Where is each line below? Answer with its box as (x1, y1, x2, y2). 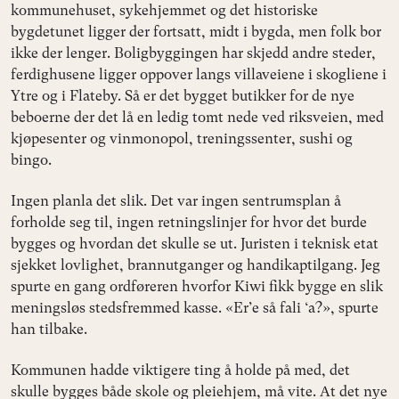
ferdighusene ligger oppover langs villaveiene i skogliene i (11, 65, 387, 83)
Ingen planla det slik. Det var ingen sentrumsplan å (11, 191, 341, 209)
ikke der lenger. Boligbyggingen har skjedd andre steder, (11, 44, 376, 61)
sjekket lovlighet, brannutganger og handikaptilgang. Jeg (11, 256, 380, 273)
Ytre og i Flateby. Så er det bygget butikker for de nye (11, 86, 354, 104)
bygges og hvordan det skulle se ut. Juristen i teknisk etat (11, 234, 379, 252)
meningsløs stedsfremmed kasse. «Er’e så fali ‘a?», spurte (11, 298, 379, 316)
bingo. (11, 151, 52, 168)
